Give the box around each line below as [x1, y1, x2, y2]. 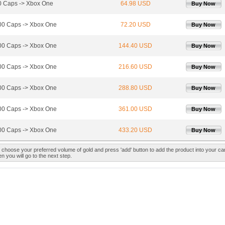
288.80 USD [119, 84, 152, 92]
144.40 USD [119, 42, 152, 50]
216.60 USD [119, 63, 152, 71]
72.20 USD [120, 21, 151, 29]
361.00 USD [119, 105, 152, 113]
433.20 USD [119, 127, 152, 134]
